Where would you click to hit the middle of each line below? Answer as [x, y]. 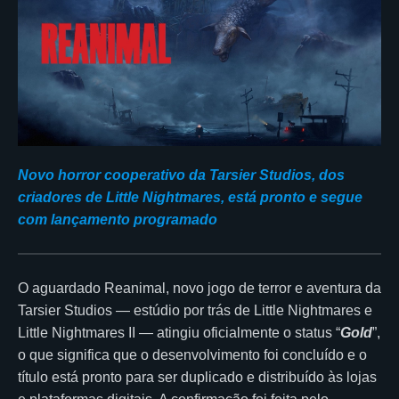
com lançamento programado [118, 219]
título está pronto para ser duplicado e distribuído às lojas [197, 377]
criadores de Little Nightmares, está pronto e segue [190, 197]
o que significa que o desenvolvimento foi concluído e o [192, 354]
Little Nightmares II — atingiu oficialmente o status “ [179, 332]
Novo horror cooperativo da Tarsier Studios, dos [181, 175]
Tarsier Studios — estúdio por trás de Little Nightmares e [195, 310]
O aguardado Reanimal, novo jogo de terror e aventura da [199, 288]
